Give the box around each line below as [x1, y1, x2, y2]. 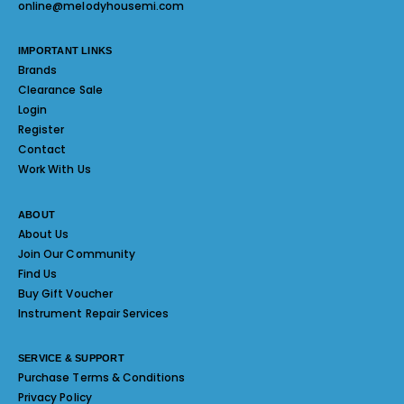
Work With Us [18, 161, 91, 178]
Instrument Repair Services [18, 305, 170, 321]
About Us [18, 225, 69, 242]
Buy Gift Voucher [18, 285, 113, 301]
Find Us [18, 265, 58, 281]
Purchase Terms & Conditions [18, 369, 186, 385]
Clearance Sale [18, 82, 103, 98]
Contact [18, 142, 67, 158]
